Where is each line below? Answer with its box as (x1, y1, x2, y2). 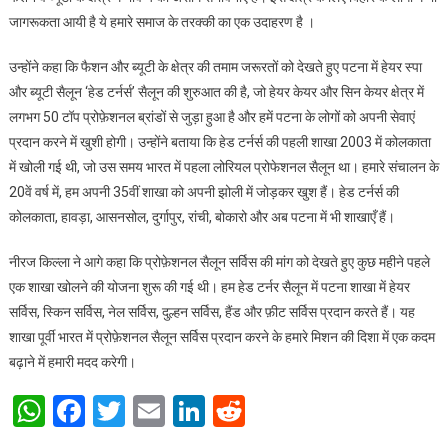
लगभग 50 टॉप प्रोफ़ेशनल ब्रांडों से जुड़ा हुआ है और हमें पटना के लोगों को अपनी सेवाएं (8, 109, 415, 126)
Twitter (124, 392, 223, 431)
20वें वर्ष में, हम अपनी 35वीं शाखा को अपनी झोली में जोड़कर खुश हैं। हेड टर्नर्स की (8, 184, 399, 201)
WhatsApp (44, 392, 189, 431)
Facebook (84, 392, 218, 431)
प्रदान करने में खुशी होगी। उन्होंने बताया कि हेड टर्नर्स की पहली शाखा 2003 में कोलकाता (8, 134, 431, 151)
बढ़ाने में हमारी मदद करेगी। (8, 354, 136, 371)
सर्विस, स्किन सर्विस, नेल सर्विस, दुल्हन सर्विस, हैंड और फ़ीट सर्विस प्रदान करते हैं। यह (8, 304, 415, 321)
